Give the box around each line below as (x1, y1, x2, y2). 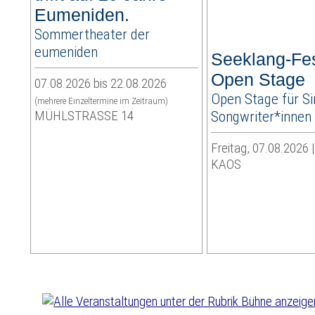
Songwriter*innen (211, 108, 312, 126)
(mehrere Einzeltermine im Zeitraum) (34, 96, 169, 107)
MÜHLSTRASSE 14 (34, 108, 134, 124)
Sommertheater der (34, 25, 150, 44)
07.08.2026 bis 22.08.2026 (34, 75, 167, 92)
